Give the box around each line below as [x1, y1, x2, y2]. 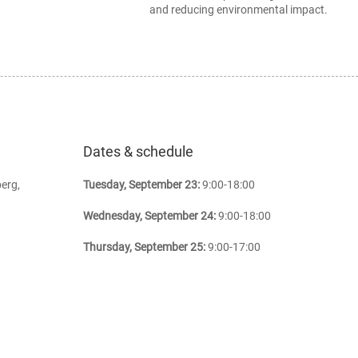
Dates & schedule [82, 142, 193, 160]
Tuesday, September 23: [82, 177, 200, 191]
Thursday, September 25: [82, 240, 205, 253]
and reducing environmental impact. [149, 2, 328, 16]
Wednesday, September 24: [82, 209, 216, 222]
